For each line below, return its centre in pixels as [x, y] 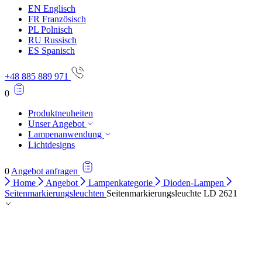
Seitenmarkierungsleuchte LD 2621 [172, 193]
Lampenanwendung [66, 134]
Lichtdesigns [51, 145]
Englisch [59, 8]
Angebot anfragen [46, 171]
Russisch [60, 40]
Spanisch [58, 51]
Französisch [64, 19]
